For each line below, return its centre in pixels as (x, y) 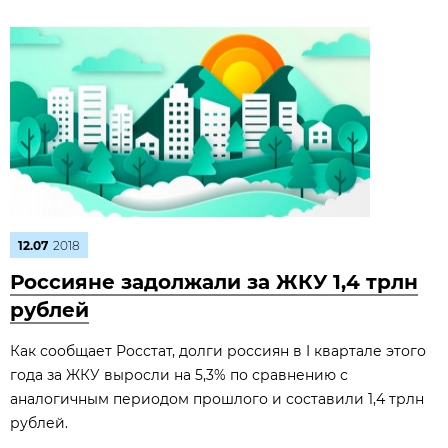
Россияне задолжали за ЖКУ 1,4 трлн (214, 282)
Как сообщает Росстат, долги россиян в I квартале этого (218, 351)
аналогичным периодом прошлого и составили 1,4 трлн (217, 399)
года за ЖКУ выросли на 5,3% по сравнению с (179, 375)
